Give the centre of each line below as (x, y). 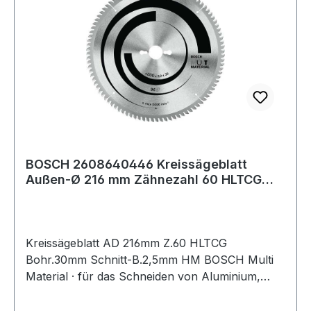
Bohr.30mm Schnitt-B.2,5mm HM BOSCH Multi (150, 259)
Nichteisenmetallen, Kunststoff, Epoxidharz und (150, 293)
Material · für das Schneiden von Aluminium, (143, 276)
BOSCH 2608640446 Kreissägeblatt (136, 164)
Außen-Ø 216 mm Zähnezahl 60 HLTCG (144, 179)
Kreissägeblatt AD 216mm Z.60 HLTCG (126, 243)
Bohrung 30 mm (75, 194)
